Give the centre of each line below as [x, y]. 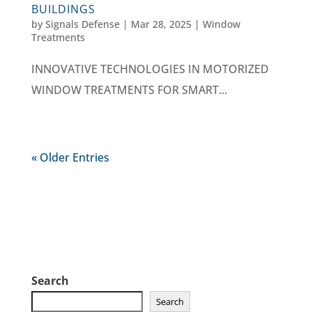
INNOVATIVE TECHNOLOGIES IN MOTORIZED [150, 69]
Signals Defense [82, 24]
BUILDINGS [63, 9]
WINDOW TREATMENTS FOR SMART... [129, 90]
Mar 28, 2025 [161, 24]
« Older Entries [70, 158]
